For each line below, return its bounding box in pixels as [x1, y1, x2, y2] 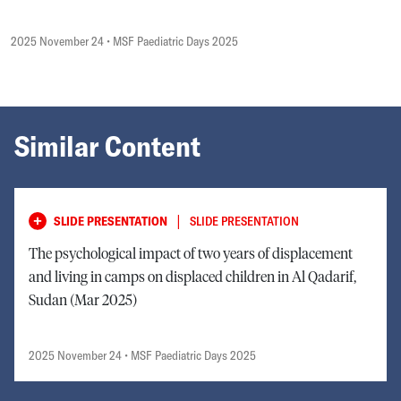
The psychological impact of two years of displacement [29, 246, 353, 261]
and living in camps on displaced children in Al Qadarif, [29, 269, 356, 285]
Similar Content [14, 127, 200, 164]
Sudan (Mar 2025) [29, 293, 137, 308]
